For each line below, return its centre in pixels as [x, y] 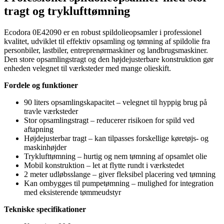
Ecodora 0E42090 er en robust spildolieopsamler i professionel [103, 32]
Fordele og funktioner [41, 85]
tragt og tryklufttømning [67, 11]
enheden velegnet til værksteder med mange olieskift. [87, 68]
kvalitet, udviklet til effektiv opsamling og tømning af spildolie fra [107, 41]
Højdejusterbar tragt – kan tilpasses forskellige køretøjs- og [116, 138]
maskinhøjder [45, 147]
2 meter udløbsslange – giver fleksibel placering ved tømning [120, 174]
